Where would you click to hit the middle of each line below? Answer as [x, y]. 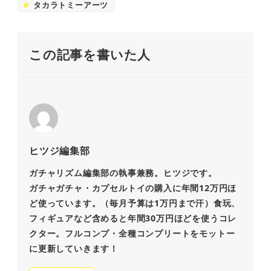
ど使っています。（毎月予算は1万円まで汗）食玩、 [135, 203]
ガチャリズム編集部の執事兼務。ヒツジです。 [123, 172]
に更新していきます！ [73, 248]
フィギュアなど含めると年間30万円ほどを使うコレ [133, 218]
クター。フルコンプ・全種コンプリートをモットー [132, 233]
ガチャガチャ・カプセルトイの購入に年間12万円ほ [133, 188]
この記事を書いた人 [90, 55]
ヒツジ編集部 [59, 150]
